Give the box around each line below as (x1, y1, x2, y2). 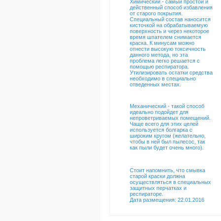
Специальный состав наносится (130, 16, 211, 22)
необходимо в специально (130, 75, 196, 81)
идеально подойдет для (130, 109, 188, 115)
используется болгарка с (130, 127, 192, 133)
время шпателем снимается (130, 34, 201, 40)
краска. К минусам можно (130, 40, 194, 46)
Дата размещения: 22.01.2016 (130, 197, 204, 203)
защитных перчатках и (130, 185, 186, 191)
